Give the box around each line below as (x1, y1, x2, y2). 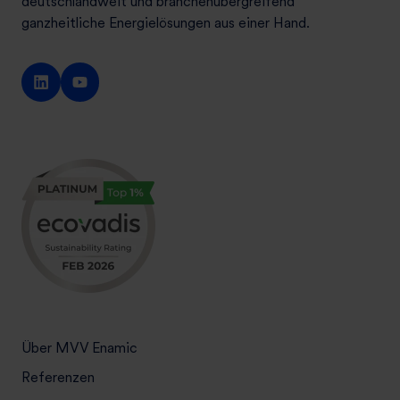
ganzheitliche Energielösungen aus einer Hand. (21, 14, 310, 32)
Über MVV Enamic (21, 338, 137, 356)
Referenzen (21, 368, 95, 386)
